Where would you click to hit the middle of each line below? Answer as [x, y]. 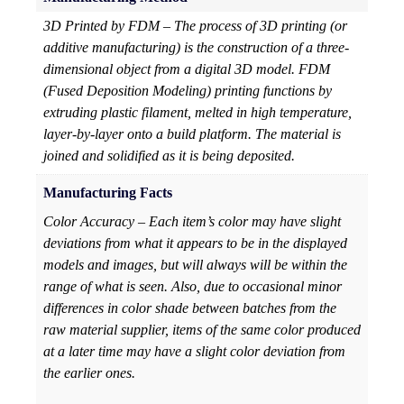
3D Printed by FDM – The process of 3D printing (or [195, 26]
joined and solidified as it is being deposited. [169, 156]
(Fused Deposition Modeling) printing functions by [188, 91]
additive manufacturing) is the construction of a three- [196, 48]
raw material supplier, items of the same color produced [202, 330]
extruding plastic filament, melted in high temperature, [197, 113]
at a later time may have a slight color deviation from [194, 352]
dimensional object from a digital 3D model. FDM [187, 69]
